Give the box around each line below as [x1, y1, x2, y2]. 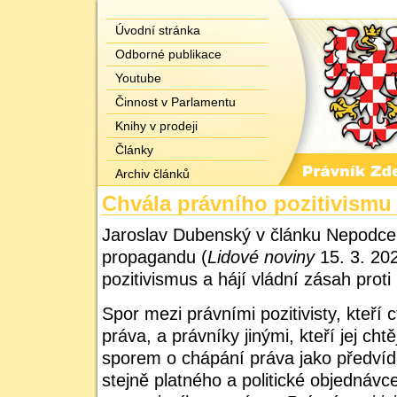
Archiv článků [115, 167, 190, 182]
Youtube [115, 71, 161, 86]
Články [115, 143, 153, 158]
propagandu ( [102, 247, 207, 267]
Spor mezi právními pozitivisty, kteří [102, 304, 387, 323]
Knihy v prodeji [115, 119, 198, 134]
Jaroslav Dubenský [102, 225, 251, 245]
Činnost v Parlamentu [115, 95, 236, 110]
